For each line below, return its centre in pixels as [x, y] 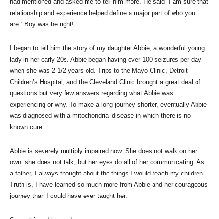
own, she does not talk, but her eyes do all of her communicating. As [107, 162]
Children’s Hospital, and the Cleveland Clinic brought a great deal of [105, 82]
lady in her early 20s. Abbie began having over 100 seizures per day [106, 59]
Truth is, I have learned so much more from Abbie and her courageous [109, 184]
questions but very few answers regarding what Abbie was [91, 93]
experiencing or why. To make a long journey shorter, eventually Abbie [108, 104]
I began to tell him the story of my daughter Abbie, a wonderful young [107, 48]
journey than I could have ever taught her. [68, 196]
